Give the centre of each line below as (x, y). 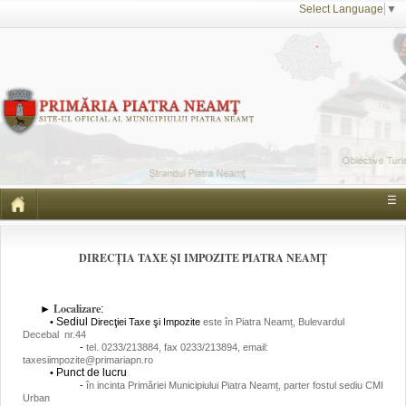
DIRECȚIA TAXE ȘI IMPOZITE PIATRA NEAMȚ (203, 258)
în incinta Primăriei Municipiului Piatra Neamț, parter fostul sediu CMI (235, 385)
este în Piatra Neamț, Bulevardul (274, 322)
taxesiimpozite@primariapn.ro (88, 360)
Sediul (72, 322)
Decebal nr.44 (54, 334)
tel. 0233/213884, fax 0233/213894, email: (177, 347)
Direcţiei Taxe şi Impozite (145, 322)
